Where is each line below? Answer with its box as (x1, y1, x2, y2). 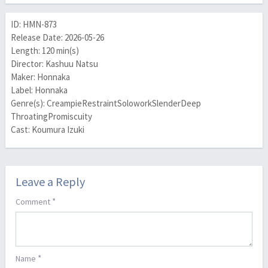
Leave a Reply (16, 173, 86, 189)
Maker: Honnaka (10, 71, 70, 83)
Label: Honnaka (10, 84, 68, 96)
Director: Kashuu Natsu (10, 58, 98, 70)
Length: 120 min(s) (10, 45, 79, 57)
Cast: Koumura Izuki (10, 124, 84, 136)
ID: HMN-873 (10, 19, 57, 31)
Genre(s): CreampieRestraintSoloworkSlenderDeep (10, 98, 201, 109)
